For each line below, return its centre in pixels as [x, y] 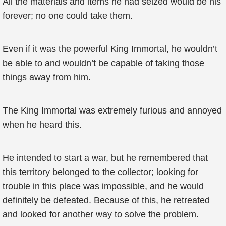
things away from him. [47, 77]
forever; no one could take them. [68, 16]
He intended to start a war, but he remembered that [105, 158]
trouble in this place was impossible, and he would [103, 186]
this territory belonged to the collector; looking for [100, 172]
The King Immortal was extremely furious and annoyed [112, 110]
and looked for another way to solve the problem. [101, 214]
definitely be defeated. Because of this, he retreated [106, 200]
